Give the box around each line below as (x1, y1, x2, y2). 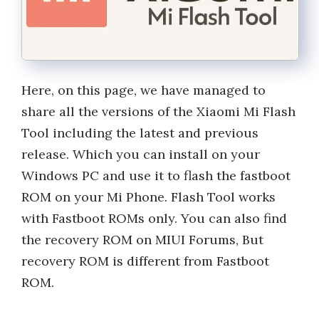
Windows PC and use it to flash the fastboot (21, 167, 291, 184)
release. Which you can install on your (21, 146, 260, 163)
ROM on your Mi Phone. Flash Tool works (21, 189, 276, 206)
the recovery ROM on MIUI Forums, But (21, 231, 263, 249)
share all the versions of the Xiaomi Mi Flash (21, 103, 296, 120)
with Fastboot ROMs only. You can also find (21, 210, 287, 227)
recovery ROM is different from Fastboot (21, 253, 269, 270)
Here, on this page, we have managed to (21, 82, 266, 99)
